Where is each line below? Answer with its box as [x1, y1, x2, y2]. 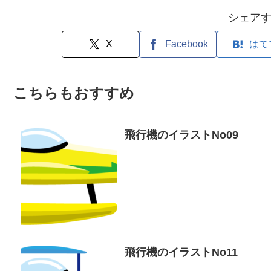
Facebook [165, 39, 208, 50]
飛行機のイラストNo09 [125, 128, 239, 141]
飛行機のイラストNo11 [125, 246, 238, 259]
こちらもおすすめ [13, 84, 134, 101]
